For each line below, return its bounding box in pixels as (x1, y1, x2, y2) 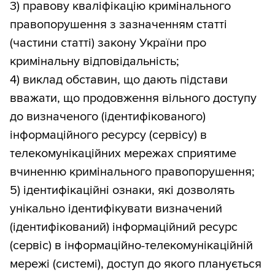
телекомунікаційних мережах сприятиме (10, 146, 236, 161)
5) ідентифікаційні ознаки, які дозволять (10, 183, 234, 198)
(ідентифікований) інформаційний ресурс (10, 220, 238, 235)
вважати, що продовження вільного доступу (10, 91, 257, 106)
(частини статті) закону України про (10, 36, 206, 51)
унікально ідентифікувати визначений (10, 201, 222, 217)
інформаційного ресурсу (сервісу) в (10, 128, 207, 143)
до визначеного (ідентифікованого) (10, 109, 206, 125)
